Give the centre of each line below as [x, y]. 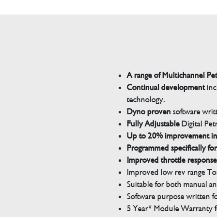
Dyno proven [149, 111]
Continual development [167, 87]
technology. [146, 99]
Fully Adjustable [153, 124]
